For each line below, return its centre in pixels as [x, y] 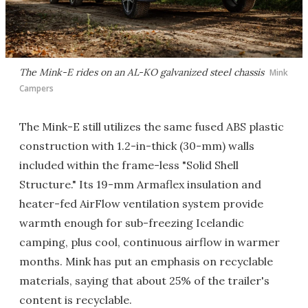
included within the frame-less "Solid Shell [129, 165]
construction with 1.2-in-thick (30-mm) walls [137, 146]
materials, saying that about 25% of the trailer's [144, 281]
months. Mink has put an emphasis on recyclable [146, 262]
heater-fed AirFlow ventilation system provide [141, 204]
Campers [36, 89]
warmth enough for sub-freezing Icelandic [132, 223]
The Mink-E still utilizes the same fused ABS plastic [152, 127]
